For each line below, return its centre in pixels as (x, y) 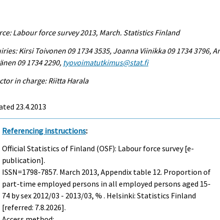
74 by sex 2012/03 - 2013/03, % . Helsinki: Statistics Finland (99, 196)
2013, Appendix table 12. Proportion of (146, 172)
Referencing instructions (44, 130)
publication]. (24, 160)
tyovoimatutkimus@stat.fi (106, 62)
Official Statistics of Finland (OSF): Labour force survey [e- (98, 149)
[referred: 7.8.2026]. (34, 207)
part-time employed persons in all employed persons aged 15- (107, 184)
